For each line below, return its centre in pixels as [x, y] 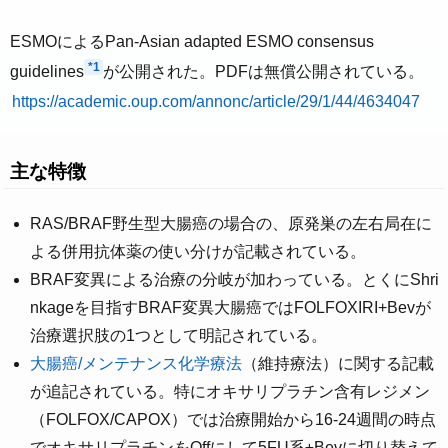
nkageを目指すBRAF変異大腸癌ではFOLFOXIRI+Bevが [230, 307]
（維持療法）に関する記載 [338, 363]
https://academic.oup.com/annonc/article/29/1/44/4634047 [216, 102]
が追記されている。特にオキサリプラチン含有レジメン [230, 391]
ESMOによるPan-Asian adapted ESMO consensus [192, 41]
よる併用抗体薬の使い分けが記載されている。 [198, 251]
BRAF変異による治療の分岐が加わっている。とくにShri [234, 279]
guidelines [47, 72]
